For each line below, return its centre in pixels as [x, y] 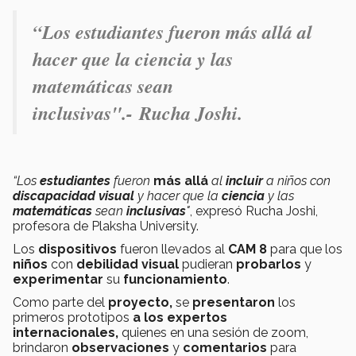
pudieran [207, 264]
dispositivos [77, 249]
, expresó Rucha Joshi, [254, 211]
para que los [305, 249]
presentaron [234, 302]
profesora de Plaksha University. [106, 226]
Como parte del [60, 302]
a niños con [297, 180]
